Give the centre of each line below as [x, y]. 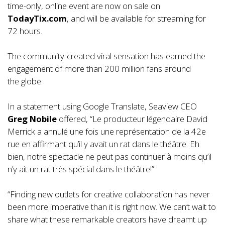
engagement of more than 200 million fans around [99, 69]
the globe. [25, 81]
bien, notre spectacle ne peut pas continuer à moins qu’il [109, 156]
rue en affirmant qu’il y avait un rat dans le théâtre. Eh [103, 144]
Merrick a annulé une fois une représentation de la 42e [107, 131]
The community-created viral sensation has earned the [106, 56]
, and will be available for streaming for [136, 18]
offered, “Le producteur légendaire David [132, 119]
